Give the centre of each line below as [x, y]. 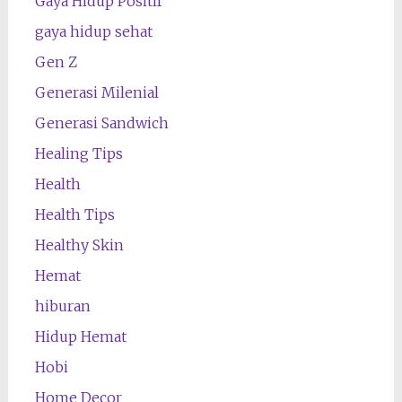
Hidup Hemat [80, 336]
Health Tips [74, 214]
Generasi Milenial [96, 92]
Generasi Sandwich [101, 122]
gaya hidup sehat [93, 31]
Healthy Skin [79, 245]
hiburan [62, 306]
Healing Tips [79, 153]
